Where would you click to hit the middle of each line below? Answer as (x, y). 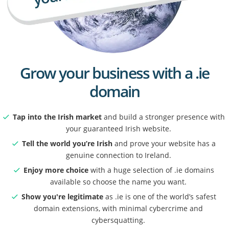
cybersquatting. (119, 220)
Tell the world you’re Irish (67, 143)
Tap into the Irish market (57, 117)
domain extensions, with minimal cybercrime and (119, 208)
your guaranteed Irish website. (118, 128)
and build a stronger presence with (163, 117)
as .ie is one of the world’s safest (159, 196)
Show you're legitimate (62, 196)
